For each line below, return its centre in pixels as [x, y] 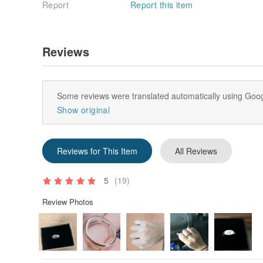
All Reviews [196, 151]
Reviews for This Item [97, 151]
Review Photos [68, 201]
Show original [83, 109]
